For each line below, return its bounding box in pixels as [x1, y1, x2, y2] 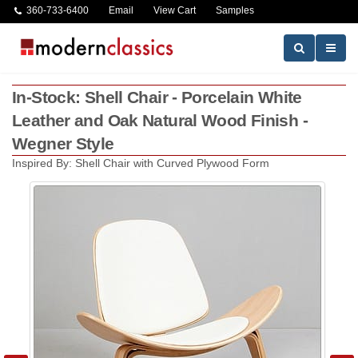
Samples [216, 5, 254, 15]
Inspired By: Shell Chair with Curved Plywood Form [12, 157, 269, 169]
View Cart [153, 5, 196, 15]
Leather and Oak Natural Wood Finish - [12, 111, 308, 129]
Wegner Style [12, 134, 114, 153]
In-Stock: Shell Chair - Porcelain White [12, 88, 302, 106]
